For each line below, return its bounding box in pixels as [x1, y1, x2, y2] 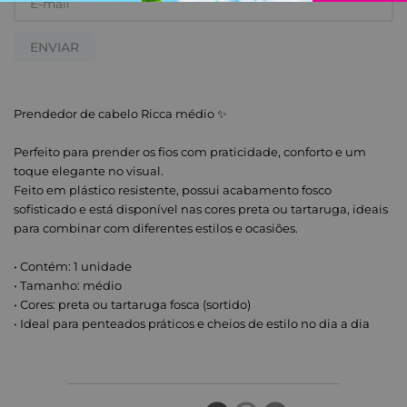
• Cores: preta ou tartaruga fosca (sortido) [14, 297, 251, 312]
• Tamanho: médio [14, 278, 122, 293]
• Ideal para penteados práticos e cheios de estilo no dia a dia [14, 316, 370, 331]
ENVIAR [30, 38, 79, 55]
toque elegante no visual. [14, 164, 164, 178]
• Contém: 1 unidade [14, 259, 132, 273]
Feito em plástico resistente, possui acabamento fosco [14, 183, 332, 197]
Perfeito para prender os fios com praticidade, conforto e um [14, 144, 366, 159]
